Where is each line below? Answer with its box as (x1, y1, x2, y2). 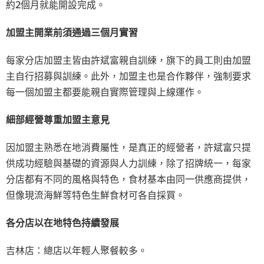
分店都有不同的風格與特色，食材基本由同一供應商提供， (6, 172, 251, 186)
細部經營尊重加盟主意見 (6, 113, 110, 126)
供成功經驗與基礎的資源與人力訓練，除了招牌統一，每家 (6, 156, 251, 170)
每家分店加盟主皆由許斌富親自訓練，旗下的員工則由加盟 (6, 53, 251, 67)
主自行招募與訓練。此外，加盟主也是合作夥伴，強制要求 (6, 69, 251, 82)
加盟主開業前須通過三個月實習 (6, 25, 138, 39)
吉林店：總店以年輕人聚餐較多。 (6, 243, 147, 257)
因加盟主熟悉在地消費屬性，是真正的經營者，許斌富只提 (6, 140, 251, 154)
